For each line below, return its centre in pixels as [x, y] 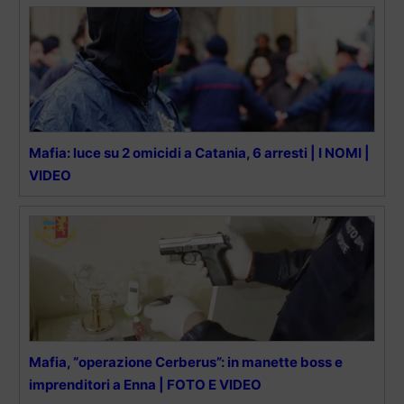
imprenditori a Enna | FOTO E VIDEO [145, 384]
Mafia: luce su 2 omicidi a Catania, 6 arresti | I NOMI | [199, 152]
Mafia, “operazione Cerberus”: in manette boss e [186, 362]
